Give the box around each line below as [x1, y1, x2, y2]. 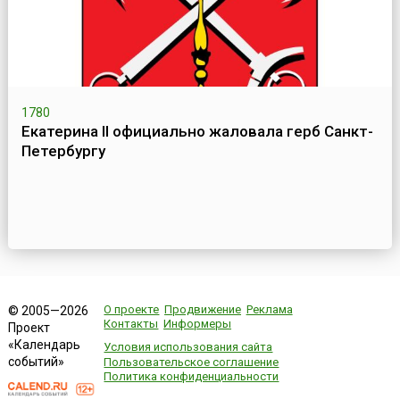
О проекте [104, 303, 160, 317]
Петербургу [21, 142, 105, 161]
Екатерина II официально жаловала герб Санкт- [21, 122, 373, 141]
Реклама [246, 303, 293, 317]
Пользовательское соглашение [104, 354, 279, 369]
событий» [7, 354, 64, 370]
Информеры [163, 317, 232, 331]
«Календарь [7, 337, 80, 353]
